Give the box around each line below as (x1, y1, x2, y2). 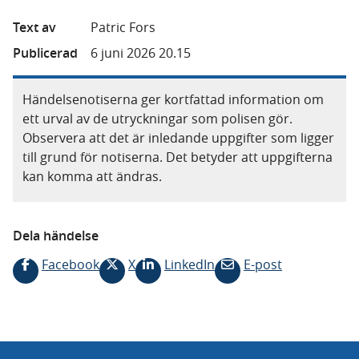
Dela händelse (13, 227, 99, 244)
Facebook (42, 256, 99, 273)
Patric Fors (91, 18, 155, 36)
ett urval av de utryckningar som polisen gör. (22, 110, 292, 127)
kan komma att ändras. (22, 167, 162, 185)
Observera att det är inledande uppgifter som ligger (22, 129, 334, 147)
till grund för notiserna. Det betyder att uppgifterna (22, 148, 333, 166)
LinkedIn (164, 256, 215, 273)
